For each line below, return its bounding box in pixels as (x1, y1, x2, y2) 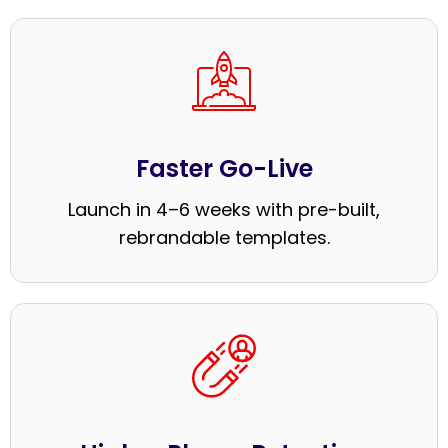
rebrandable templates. (118, 224, 330, 250)
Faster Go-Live (135, 151, 313, 185)
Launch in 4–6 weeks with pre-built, (68, 196, 380, 222)
